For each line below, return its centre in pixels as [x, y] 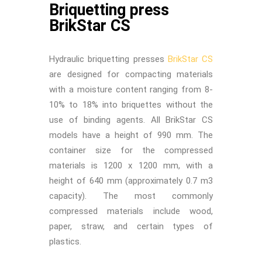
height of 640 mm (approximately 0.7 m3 [131, 180]
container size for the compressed [131, 150]
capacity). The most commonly [131, 196]
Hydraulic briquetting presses [108, 59]
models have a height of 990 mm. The [131, 135]
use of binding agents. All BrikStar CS [131, 120]
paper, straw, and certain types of [131, 226]
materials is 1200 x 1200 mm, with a [131, 165]
